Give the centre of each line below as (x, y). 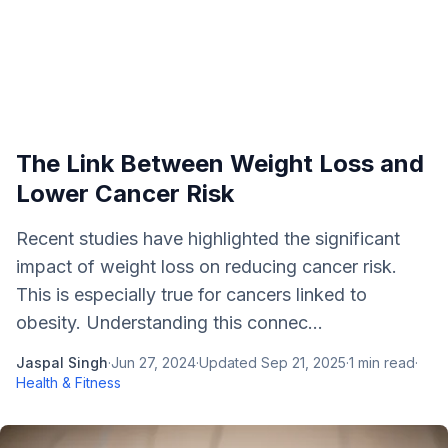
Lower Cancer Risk (125, 193)
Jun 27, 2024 (153, 362)
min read (384, 362)
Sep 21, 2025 (303, 362)
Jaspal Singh (62, 362)
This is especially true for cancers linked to (191, 294)
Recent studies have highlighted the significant (208, 238)
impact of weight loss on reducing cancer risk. (206, 266)
